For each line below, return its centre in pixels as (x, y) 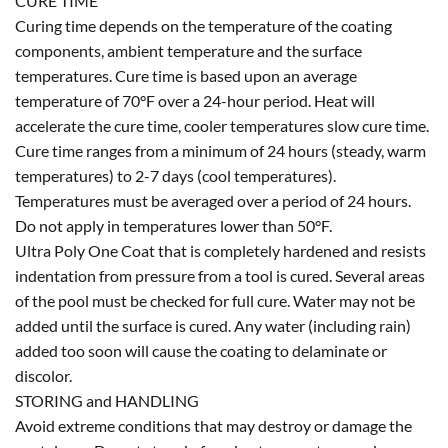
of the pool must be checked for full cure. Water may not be (215, 300)
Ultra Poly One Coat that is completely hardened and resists (220, 250)
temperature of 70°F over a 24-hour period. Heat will (195, 100)
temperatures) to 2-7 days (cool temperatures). (175, 175)
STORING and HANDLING (107, 400)
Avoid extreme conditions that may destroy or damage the (213, 425)
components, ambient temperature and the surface (188, 50)
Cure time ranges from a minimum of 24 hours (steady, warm (220, 150)
